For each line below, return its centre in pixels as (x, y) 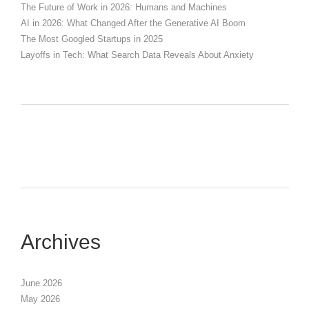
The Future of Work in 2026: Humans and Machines (124, 8)
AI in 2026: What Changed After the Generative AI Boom (133, 23)
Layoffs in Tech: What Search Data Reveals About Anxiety (137, 55)
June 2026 (41, 283)
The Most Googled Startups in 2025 (92, 39)
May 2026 (40, 299)
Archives (61, 242)
